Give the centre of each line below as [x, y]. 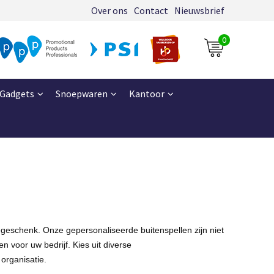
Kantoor [146, 93]
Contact [151, 10]
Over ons [109, 10]
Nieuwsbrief [199, 10]
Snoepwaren [81, 93]
